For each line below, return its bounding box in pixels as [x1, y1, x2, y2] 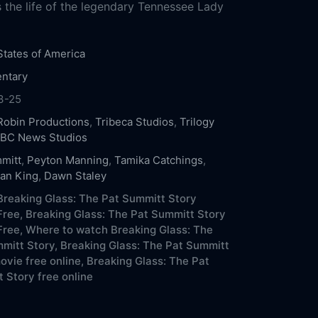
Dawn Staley [43, 168, 106, 182]
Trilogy [179, 114, 214, 128]
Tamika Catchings [114, 153, 203, 167]
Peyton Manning [26, 153, 109, 167]
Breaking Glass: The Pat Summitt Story [25, 207, 226, 221]
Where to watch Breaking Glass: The [25, 222, 213, 236]
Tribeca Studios [94, 114, 174, 128]
